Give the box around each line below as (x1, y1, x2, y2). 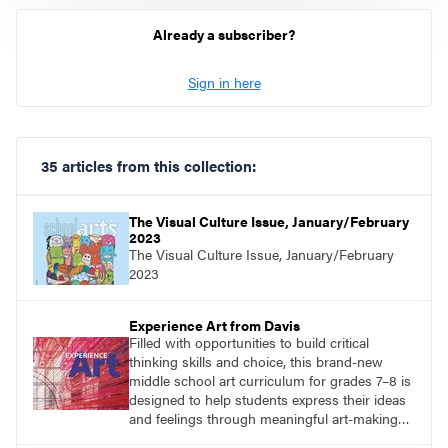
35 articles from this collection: (41, 155, 256, 177)
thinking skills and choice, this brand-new (129, 351, 383, 372)
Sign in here (187, 72, 261, 93)
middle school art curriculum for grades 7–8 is (129, 370, 411, 391)
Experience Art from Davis (129, 315, 300, 336)
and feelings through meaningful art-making (129, 408, 398, 429)
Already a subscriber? (153, 24, 295, 45)
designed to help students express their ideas (129, 389, 406, 410)
